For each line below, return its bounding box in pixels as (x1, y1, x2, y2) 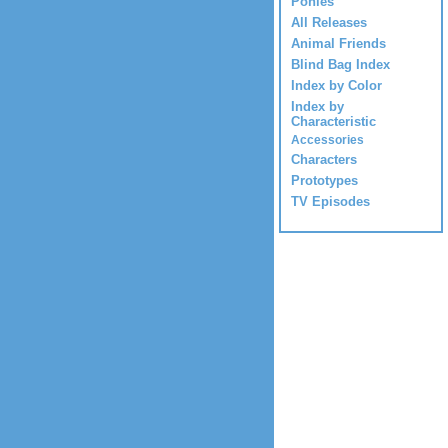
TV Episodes (291, 194, 370, 210)
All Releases (291, 15, 367, 31)
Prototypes (291, 173, 358, 189)
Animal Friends (291, 36, 386, 52)
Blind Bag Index (291, 57, 390, 73)
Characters (291, 152, 357, 168)
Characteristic (291, 114, 376, 128)
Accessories (291, 133, 364, 147)
